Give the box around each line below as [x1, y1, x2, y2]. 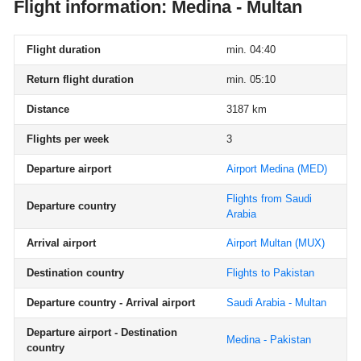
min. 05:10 [226, 73, 276, 85]
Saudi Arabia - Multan [226, 297, 326, 309]
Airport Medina [226, 163, 294, 175]
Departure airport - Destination [27, 326, 177, 338]
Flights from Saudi [226, 193, 312, 205]
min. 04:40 [226, 44, 276, 56]
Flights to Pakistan [226, 267, 314, 279]
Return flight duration [27, 73, 134, 85]
